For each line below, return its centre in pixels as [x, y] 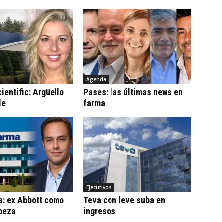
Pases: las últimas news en [133, 92]
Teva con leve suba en [124, 200]
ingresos [99, 211]
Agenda [96, 79]
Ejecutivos [99, 187]
